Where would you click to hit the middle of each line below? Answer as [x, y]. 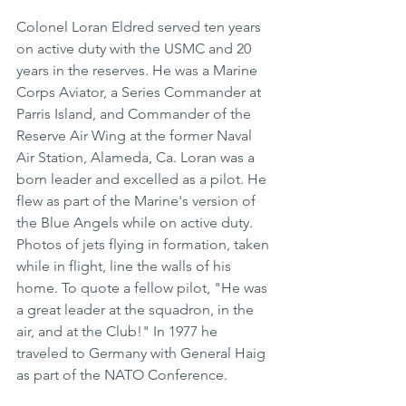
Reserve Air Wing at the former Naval [136, 135]
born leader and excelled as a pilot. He [143, 179]
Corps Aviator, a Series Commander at [140, 92]
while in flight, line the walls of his [126, 266]
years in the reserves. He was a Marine [139, 70]
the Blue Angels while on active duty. [136, 222]
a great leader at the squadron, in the [137, 309]
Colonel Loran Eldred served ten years [140, 27]
